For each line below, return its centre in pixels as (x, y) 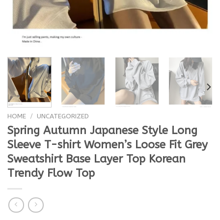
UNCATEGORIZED (63, 116)
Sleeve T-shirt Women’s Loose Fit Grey (108, 145)
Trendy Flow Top (53, 173)
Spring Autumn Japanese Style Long (102, 131)
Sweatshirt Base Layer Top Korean (96, 159)
